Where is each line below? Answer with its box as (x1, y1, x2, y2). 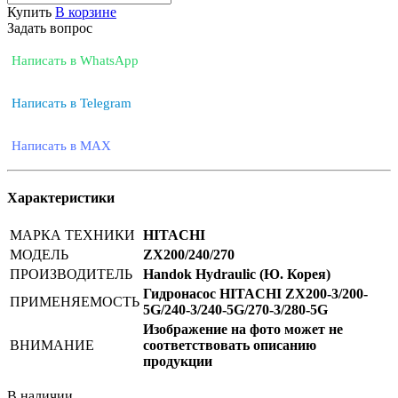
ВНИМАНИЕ (10, 338, 94, 354)
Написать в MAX (12, 139, 111, 154)
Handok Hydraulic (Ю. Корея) (143, 267, 330, 283)
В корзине (55, 4, 116, 20)
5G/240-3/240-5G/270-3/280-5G (143, 302, 328, 318)
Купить (7, 4, 52, 20)
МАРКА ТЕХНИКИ (10, 227, 135, 243)
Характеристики (7, 190, 115, 206)
